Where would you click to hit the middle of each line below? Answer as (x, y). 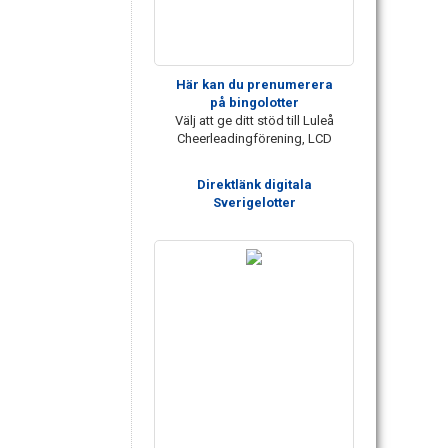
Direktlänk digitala (254, 184)
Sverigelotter (254, 202)
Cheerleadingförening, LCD (254, 138)
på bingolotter (254, 102)
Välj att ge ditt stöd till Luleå (254, 120)
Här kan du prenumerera (254, 84)
